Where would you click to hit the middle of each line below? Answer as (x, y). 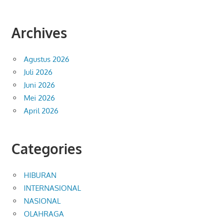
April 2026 (41, 111)
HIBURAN (40, 175)
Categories (46, 148)
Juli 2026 (38, 72)
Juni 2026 (39, 85)
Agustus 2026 (47, 59)
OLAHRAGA (44, 214)
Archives (39, 33)
